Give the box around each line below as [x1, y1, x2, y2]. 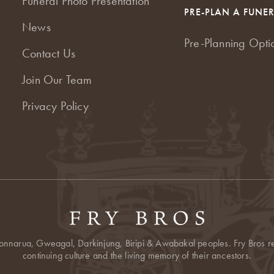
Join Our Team [22, 71, 92, 87]
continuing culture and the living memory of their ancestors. [23, 249, 252, 262]
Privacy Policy [22, 97, 89, 114]
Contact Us [22, 45, 76, 61]
